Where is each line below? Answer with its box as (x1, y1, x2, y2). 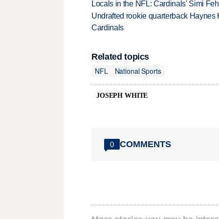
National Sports (114, 66, 161, 76)
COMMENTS (120, 139, 171, 149)
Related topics (91, 52, 150, 62)
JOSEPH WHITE (96, 92, 148, 100)
